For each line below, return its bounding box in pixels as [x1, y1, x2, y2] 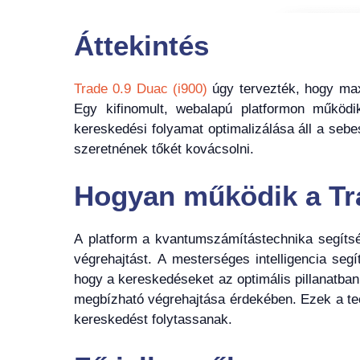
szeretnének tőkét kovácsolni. [74, 141, 254, 157]
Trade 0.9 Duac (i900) [74, 80, 207, 96]
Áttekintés [74, 29, 209, 61]
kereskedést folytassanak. [74, 312, 232, 327]
